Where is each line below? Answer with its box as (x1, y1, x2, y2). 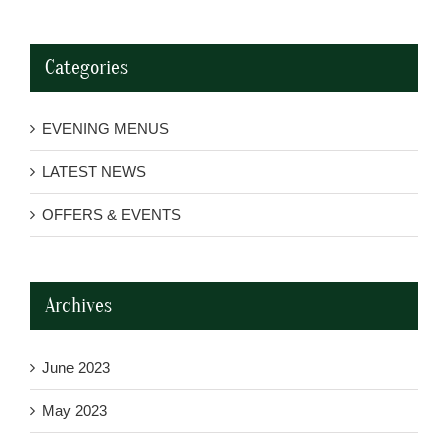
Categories (45, 55, 128, 79)
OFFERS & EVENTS (42, 206, 181, 224)
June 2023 (42, 359, 110, 377)
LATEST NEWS (42, 163, 146, 181)
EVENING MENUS (42, 120, 169, 138)
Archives (45, 294, 112, 318)
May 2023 (42, 402, 107, 420)
